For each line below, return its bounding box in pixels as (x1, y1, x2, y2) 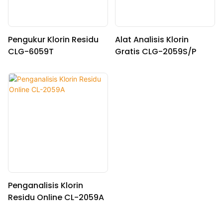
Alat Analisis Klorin (114, 33, 189, 45)
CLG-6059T (8, 45, 54, 57)
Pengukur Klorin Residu (8, 33, 99, 45)
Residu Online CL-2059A (8, 191, 104, 203)
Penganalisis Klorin (8, 179, 83, 191)
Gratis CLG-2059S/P (114, 45, 196, 57)
